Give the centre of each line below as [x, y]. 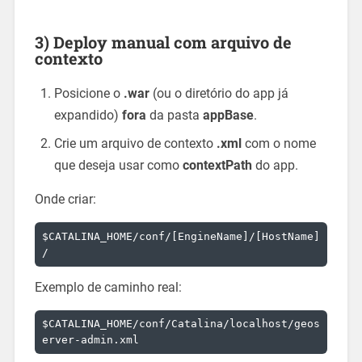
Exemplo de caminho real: [108, 287]
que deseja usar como [118, 166]
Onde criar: [65, 200]
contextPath [217, 166]
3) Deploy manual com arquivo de [163, 42]
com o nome [278, 144]
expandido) [88, 116]
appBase [228, 116]
